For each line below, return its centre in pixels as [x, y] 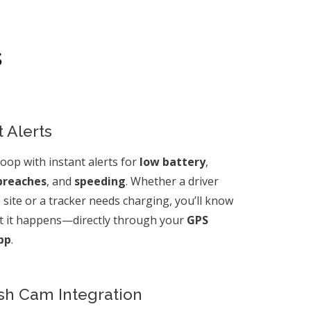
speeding [100, 181]
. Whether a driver [172, 181]
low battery [172, 161]
